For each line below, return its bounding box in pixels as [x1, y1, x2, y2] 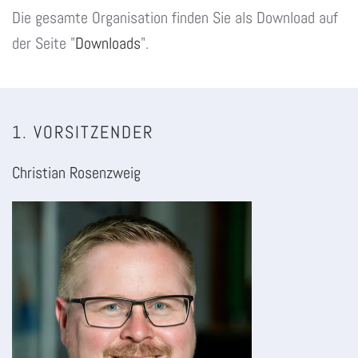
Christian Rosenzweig [12, 162, 141, 183]
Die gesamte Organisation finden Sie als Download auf [12, 7, 338, 28]
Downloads [75, 33, 141, 54]
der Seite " [12, 33, 75, 54]
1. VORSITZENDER [12, 121, 153, 143]
